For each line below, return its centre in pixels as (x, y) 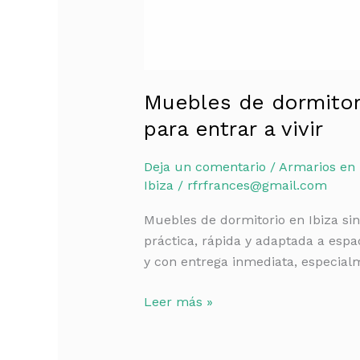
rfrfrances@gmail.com (257, 185)
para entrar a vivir (233, 129)
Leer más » (178, 301)
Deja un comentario (205, 166)
